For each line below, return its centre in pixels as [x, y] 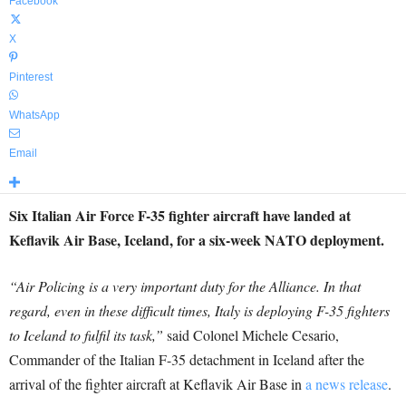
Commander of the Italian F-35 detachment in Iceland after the [187, 359]
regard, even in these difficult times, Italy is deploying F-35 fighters [199, 310]
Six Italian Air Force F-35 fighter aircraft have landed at [180, 215]
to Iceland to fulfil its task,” [86, 335]
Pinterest [31, 77]
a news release [347, 384]
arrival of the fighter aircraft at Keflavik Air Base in [157, 384]
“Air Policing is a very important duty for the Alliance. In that [185, 286]
